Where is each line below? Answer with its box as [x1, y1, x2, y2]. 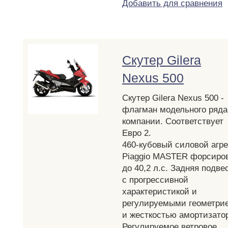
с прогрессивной [122, 175, 188, 185]
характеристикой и [122, 187, 197, 197]
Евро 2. [122, 128, 151, 138]
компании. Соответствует [122, 117, 223, 127]
